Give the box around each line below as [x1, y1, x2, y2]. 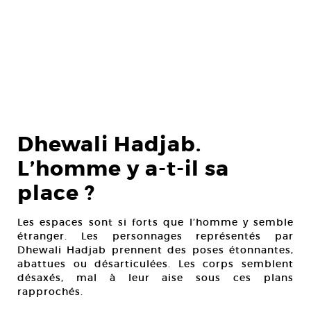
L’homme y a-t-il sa [17, 155, 229, 183]
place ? [17, 180, 95, 207]
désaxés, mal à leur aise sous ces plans [17, 271, 294, 285]
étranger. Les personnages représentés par [17, 230, 294, 243]
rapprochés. [17, 285, 83, 299]
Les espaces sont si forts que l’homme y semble [17, 216, 294, 229]
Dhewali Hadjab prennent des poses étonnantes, [17, 244, 294, 257]
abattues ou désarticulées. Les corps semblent [17, 258, 294, 271]
